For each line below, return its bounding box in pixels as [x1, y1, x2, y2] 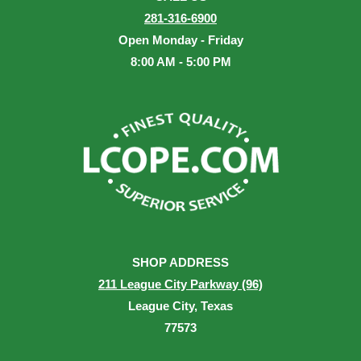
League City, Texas [128, 299, 233, 313]
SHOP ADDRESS [132, 255, 229, 269]
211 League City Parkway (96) [98, 277, 263, 291]
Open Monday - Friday [118, 33, 243, 47]
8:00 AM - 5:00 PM [130, 55, 231, 68]
